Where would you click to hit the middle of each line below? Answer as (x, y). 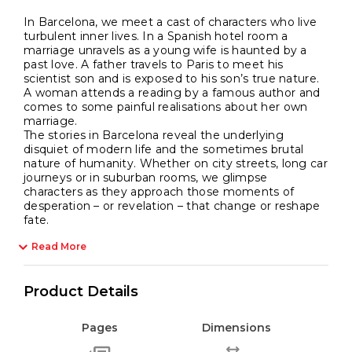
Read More (59, 247)
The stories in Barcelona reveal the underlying (154, 136)
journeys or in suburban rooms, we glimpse (146, 178)
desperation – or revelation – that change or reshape (172, 206)
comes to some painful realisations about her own (166, 107)
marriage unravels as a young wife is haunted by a (165, 51)
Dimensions (237, 328)
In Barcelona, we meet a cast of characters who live (170, 22)
